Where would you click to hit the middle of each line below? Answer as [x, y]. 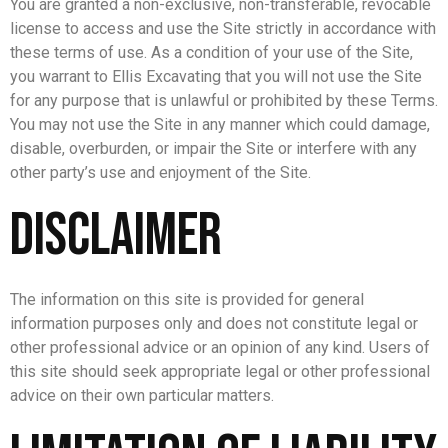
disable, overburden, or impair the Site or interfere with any [213, 149]
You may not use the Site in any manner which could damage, [220, 125]
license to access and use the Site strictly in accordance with [223, 29]
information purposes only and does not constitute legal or [214, 323]
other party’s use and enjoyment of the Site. [160, 173]
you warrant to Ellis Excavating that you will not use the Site [216, 77]
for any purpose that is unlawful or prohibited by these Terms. [224, 101]
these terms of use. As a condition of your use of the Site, [211, 53]
